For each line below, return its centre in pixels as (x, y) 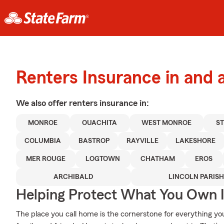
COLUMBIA (43, 141)
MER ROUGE (46, 159)
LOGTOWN (103, 159)
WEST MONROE (167, 123)
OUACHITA (100, 123)
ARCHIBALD (73, 177)
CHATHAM (157, 159)
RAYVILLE (143, 141)
